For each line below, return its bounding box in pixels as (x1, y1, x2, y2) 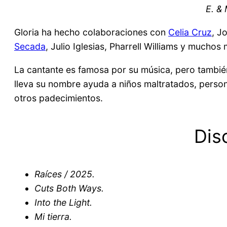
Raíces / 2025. (34, 168, 95, 179)
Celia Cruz (168, 27, 212, 38)
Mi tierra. (34, 211, 72, 222)
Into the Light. (34, 197, 92, 208)
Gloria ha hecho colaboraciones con (14, 27, 168, 38)
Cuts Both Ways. (34, 182, 104, 194)
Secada (14, 41, 46, 52)
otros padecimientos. (14, 92, 103, 103)
